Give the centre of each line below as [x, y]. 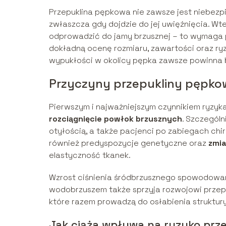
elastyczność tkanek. [90, 155]
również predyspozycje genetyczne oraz [129, 143]
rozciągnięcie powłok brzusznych [116, 119]
